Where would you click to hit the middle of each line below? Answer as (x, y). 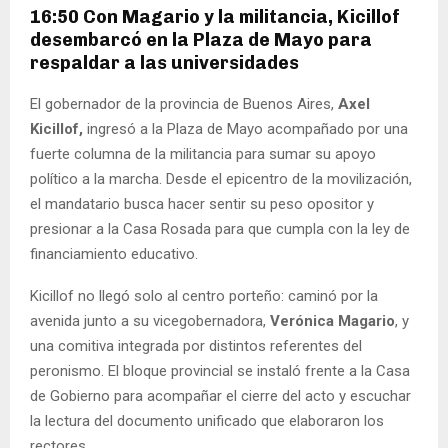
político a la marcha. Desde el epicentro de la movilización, (221, 179)
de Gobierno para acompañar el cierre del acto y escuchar (220, 396)
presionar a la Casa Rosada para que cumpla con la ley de (220, 229)
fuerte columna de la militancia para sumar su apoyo (203, 154)
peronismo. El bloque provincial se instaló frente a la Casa (220, 371)
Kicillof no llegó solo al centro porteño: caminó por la (204, 296)
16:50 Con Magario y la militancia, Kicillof (215, 17)
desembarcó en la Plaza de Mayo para (201, 40)
